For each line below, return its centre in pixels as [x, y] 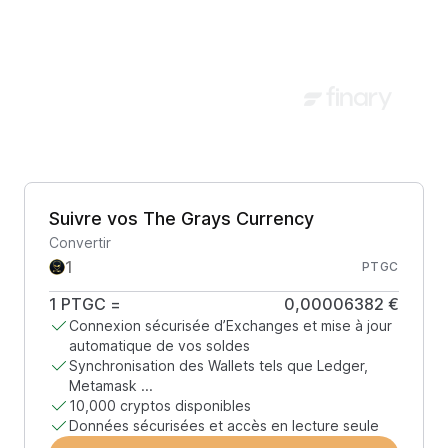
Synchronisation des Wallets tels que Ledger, [218, 365]
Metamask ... [111, 385]
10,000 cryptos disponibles [160, 405]
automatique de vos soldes [159, 345]
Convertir [80, 242]
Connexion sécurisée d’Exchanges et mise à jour [230, 325]
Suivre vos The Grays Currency [181, 218]
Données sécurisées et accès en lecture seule [224, 425]
